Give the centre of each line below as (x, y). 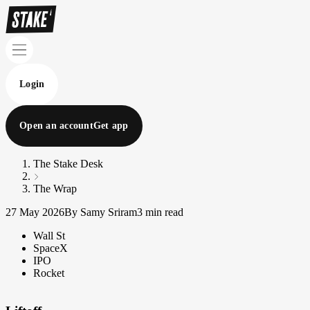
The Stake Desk (68, 164)
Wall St (49, 236)
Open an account (56, 126)
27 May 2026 (35, 212)
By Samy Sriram (101, 212)
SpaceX (51, 248)
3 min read (160, 212)
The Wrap (55, 189)
